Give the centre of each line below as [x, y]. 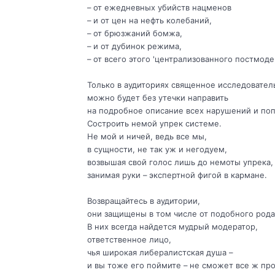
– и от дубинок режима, [134, 46]
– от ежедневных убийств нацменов [159, 8]
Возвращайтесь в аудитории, [143, 201]
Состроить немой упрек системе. [154, 124]
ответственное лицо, [129, 240]
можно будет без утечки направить [157, 98]
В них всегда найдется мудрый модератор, [172, 227]
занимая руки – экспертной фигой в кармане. [177, 175]
